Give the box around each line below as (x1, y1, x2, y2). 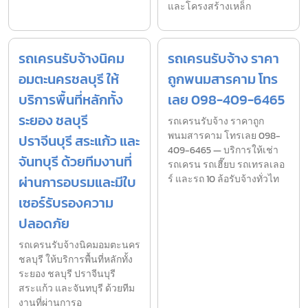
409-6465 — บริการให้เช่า (168, 143, 278, 158)
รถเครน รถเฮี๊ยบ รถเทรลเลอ (168, 157, 285, 173)
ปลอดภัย (19, 213, 69, 234)
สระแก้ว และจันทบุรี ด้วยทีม (19, 281, 135, 296)
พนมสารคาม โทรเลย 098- (168, 129, 280, 144)
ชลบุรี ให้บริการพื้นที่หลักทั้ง (19, 252, 133, 267)
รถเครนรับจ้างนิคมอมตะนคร (19, 238, 140, 253)
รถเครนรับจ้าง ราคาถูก (168, 114, 264, 129)
